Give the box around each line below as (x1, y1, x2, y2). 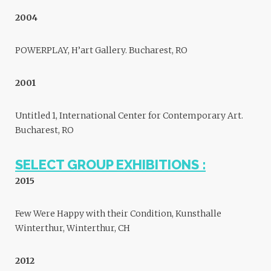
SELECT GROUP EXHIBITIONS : (15, 157, 206, 173)
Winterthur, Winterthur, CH (15, 223, 130, 234)
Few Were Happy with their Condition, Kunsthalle (15, 208, 221, 220)
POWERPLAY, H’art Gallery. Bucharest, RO (15, 45, 188, 56)
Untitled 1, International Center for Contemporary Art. (15, 110, 243, 122)
